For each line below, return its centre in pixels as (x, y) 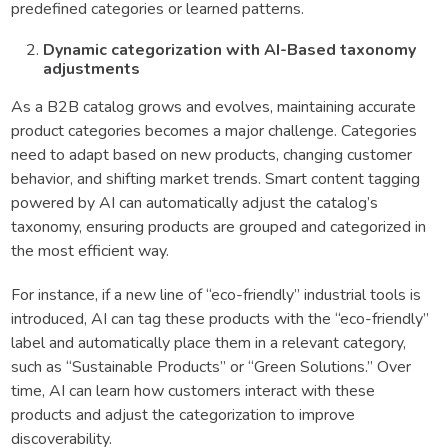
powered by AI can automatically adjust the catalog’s (194, 202)
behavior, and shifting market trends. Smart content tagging (215, 178)
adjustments (91, 68)
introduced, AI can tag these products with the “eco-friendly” (220, 318)
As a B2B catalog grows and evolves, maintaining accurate (213, 106)
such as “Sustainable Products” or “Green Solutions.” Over (211, 366)
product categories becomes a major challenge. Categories (214, 130)
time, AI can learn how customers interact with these (193, 390)
